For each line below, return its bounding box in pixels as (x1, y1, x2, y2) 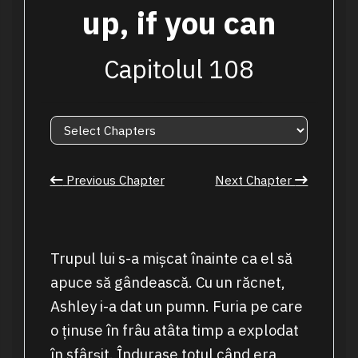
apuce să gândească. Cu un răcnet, (50, 272, 285, 292)
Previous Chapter (62, 171, 165, 188)
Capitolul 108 (104, 53, 254, 86)
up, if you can (82, 2, 276, 43)
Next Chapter (215, 171, 296, 188)
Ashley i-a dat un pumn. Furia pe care (50, 296, 303, 316)
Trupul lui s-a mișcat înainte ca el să (50, 249, 292, 268)
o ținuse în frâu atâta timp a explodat (50, 320, 299, 340)
